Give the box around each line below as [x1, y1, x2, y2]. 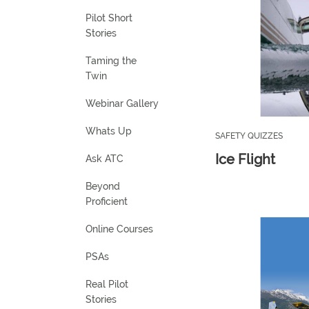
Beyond [86, 181, 120, 192]
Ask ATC [86, 153, 123, 164]
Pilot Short [86, 12, 132, 23]
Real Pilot [86, 279, 128, 290]
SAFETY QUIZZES [215, 130, 283, 141]
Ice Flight [215, 150, 275, 168]
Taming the [86, 55, 137, 66]
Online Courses [86, 223, 153, 235]
